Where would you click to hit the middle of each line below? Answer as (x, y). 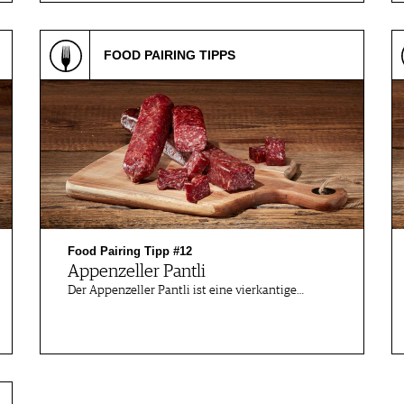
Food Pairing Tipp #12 (130, 251)
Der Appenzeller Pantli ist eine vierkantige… (186, 290)
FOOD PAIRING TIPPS (170, 55)
